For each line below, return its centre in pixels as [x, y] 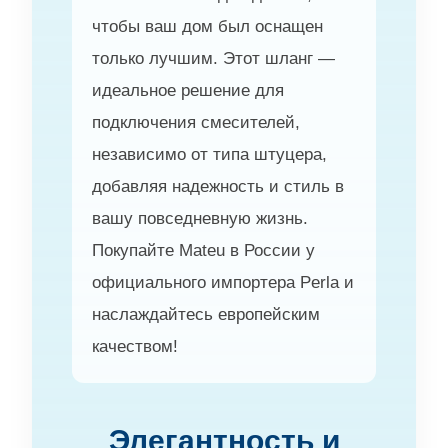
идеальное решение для [188, 90]
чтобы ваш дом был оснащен [207, 26]
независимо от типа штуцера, [209, 154]
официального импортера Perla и [223, 282]
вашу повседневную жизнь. [200, 218]
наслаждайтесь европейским [206, 314]
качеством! [135, 346]
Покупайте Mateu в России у [203, 250]
